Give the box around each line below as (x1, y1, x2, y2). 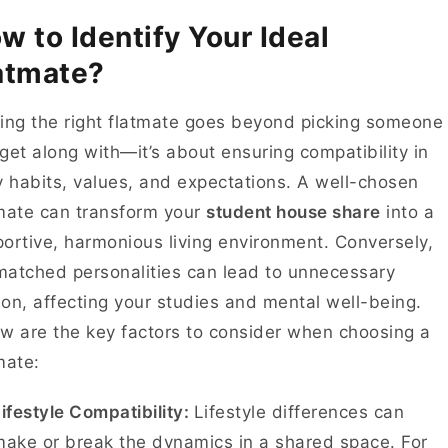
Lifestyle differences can (193, 402, 404, 422)
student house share (206, 202, 381, 222)
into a (380, 202, 434, 222)
